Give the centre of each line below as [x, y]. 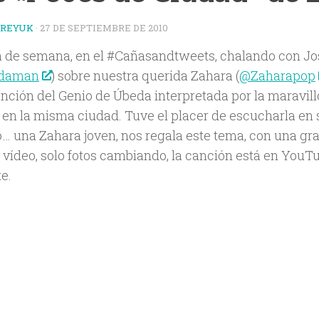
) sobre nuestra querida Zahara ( [145, 75]
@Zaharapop [277, 75]
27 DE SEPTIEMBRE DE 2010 [104, 28]
